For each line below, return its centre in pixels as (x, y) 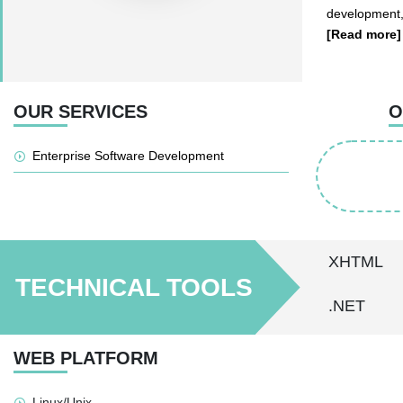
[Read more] (364, 34)
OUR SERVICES (81, 112)
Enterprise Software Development (128, 156)
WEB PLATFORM (86, 358)
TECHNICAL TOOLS (134, 287)
